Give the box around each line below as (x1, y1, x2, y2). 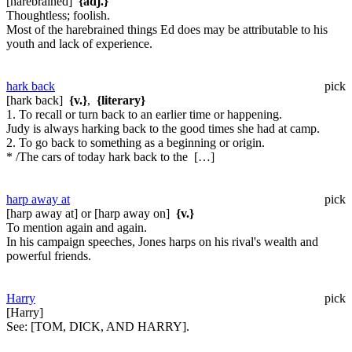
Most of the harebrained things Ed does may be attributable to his (6, 22, 328, 36)
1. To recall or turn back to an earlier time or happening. (6, 107, 282, 121)
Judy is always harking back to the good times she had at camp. (6, 121, 320, 135)
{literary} (97, 93, 145, 107)
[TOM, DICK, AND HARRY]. (27, 319, 189, 333)
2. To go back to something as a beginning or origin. (6, 135, 265, 149)
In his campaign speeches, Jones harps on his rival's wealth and (6, 234, 318, 248)
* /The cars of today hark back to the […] (6, 149, 214, 163)
